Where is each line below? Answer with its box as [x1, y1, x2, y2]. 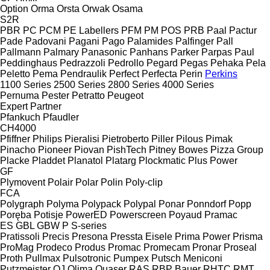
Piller [151, 133, 174, 144]
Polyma [46, 198, 79, 209]
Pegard [146, 57, 178, 68]
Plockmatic [139, 155, 186, 166]
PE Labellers [63, 25, 119, 36]
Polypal [124, 198, 156, 209]
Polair [48, 177, 73, 187]
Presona [72, 231, 108, 242]
